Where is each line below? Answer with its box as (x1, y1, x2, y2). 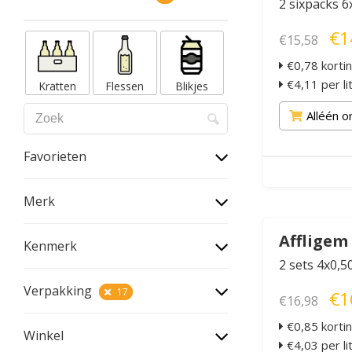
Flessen (105, 78, 145, 93)
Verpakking (24, 281, 95, 299)
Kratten (38, 78, 76, 93)
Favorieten (24, 147, 86, 165)
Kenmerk (24, 236, 77, 255)
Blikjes (175, 78, 209, 93)
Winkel (24, 326, 64, 344)
